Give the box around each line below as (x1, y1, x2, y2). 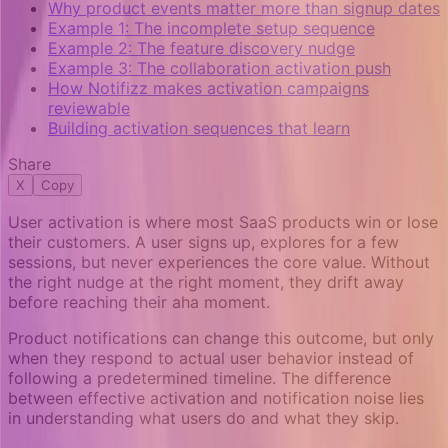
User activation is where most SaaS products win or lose (8, 212, 438, 233)
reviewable (48, 98, 130, 119)
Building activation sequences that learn (48, 118, 350, 139)
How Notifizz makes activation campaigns (48, 78, 369, 99)
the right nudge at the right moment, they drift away (8, 272, 404, 293)
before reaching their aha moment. (8, 292, 270, 313)
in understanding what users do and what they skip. (8, 408, 399, 429)
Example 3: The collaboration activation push (48, 58, 391, 79)
